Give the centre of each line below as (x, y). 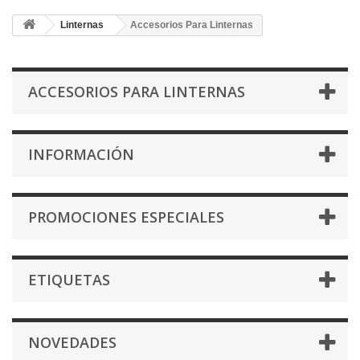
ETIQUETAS (69, 280)
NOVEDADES (72, 342)
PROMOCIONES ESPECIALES (126, 217)
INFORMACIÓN (81, 154)
